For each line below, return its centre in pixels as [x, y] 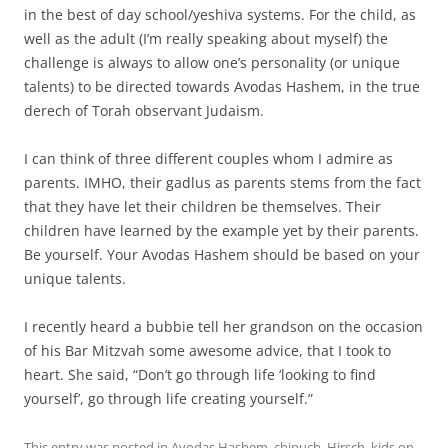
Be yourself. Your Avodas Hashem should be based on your [222, 255]
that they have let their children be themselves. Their [202, 207]
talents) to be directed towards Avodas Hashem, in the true [222, 87]
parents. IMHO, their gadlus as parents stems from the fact [222, 183]
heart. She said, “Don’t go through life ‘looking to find [200, 375]
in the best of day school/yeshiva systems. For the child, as [220, 15]
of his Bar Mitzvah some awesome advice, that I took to [207, 351]
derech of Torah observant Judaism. [144, 111]
